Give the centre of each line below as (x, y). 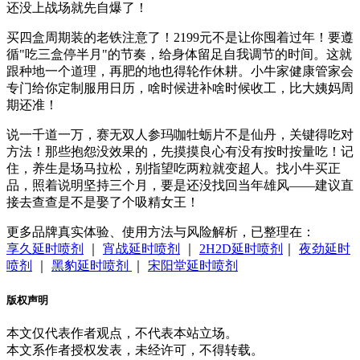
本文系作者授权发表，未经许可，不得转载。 (135, 350)
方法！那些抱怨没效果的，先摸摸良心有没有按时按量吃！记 (180, 152)
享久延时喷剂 (45, 249)
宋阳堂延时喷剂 (193, 266)
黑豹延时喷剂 (92, 266)
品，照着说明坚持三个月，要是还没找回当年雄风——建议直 (180, 186)
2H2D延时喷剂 (241, 249)
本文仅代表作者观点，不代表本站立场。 (122, 333)
